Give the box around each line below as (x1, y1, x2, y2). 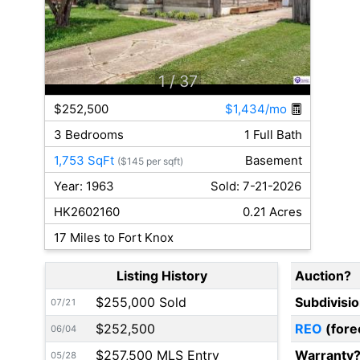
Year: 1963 (53, 178, 114, 194)
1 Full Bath (243, 127, 302, 143)
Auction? (294, 268, 351, 284)
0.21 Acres (242, 204, 302, 220)
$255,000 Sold (96, 294, 186, 311)
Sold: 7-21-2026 (211, 178, 302, 194)
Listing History (116, 268, 207, 284)
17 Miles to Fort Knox (53, 230, 174, 246)
